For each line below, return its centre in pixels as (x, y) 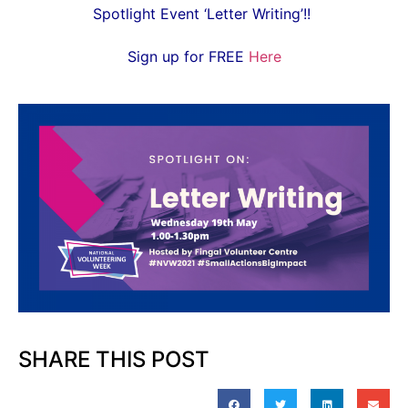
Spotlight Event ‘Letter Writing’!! (204, 13)
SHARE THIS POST (114, 360)
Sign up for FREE (188, 57)
